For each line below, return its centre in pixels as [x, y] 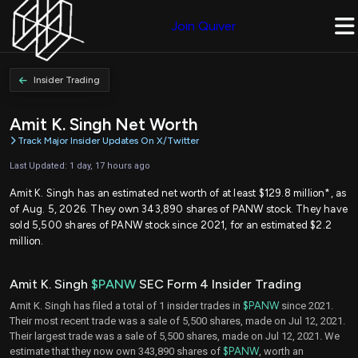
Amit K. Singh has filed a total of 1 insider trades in [126, 305]
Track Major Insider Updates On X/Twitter [108, 141]
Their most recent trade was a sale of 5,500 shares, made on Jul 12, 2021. [177, 320]
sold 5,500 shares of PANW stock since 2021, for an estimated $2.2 [171, 225]
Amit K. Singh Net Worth [103, 125]
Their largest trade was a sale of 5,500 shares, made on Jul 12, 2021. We [175, 336]
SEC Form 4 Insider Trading [219, 284]
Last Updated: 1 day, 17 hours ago [80, 165]
